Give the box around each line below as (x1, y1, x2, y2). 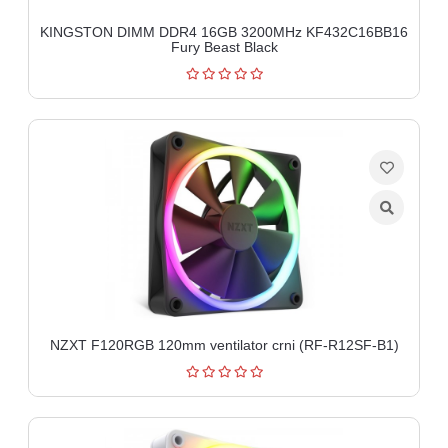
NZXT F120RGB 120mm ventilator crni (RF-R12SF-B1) (49, 336, 399, 353)
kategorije (13, 103, 75, 119)
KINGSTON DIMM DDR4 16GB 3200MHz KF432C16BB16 (40, 23, 408, 40)
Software (13, 36, 69, 52)
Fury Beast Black (170, 38, 278, 55)
